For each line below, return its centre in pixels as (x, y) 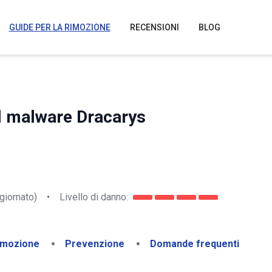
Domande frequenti (195, 244)
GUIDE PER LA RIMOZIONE (59, 27)
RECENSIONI (154, 27)
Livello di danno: (94, 197)
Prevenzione (95, 244)
